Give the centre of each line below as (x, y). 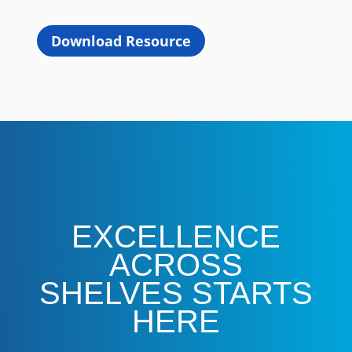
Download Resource (121, 40)
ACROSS (176, 265)
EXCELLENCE (176, 237)
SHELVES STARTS (176, 293)
